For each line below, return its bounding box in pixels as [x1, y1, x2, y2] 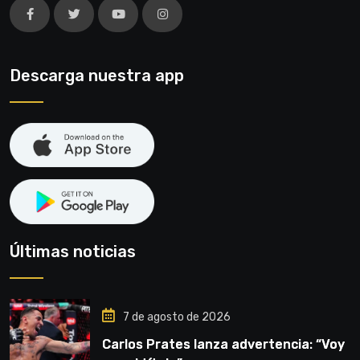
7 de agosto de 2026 [123, 309, 231, 324]
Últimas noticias [10, 241, 136, 261]
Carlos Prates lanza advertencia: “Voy [102, 336, 345, 352]
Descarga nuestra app [10, 65, 184, 85]
